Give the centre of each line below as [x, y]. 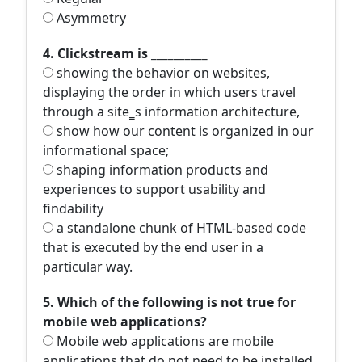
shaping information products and [161, 170]
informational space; [106, 150]
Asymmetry [90, 18]
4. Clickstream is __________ [125, 53]
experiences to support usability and [154, 189]
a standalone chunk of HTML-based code [180, 228]
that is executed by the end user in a [153, 247]
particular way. [88, 267]
